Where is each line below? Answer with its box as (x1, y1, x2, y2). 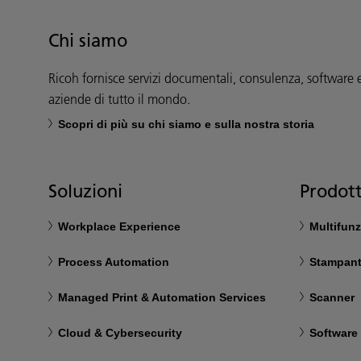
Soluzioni (48, 179, 122, 202)
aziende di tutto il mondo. (48, 90, 190, 107)
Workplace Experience (58, 219, 180, 233)
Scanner (309, 290, 355, 304)
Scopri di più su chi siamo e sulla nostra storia (58, 117, 314, 131)
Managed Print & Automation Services (58, 290, 266, 304)
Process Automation (58, 255, 169, 268)
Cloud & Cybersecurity (58, 326, 182, 339)
